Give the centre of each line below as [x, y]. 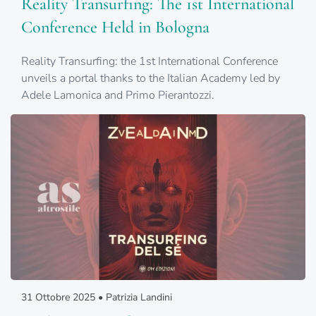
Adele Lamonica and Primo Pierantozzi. [118, 96]
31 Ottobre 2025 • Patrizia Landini [97, 298]
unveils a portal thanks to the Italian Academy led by [151, 79]
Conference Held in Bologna [115, 28]
